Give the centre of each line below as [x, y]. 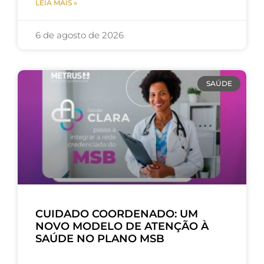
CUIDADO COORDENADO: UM [117, 214]
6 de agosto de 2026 [80, 35]
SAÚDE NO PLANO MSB [100, 238]
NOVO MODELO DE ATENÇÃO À [122, 226]
